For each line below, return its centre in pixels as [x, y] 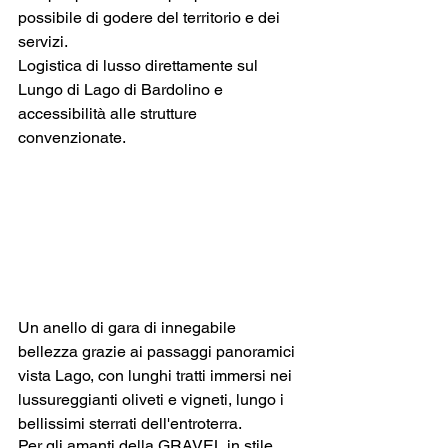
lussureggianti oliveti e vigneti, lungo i [153, 399]
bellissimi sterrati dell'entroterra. [130, 423]
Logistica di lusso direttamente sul [140, 65]
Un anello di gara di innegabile [129, 327]
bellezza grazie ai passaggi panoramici [158, 351]
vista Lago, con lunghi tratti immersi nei [157, 375]
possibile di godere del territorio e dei [151, 17]
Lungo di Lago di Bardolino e [122, 89]
